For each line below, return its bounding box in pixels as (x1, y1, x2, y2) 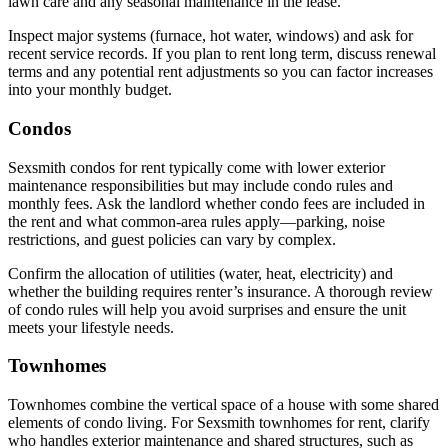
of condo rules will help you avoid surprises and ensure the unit (8, 300, 406, 318)
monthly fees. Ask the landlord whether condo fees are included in (8, 194, 425, 212)
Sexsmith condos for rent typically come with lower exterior (8, 158, 385, 176)
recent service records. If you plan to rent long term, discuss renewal (8, 45, 436, 63)
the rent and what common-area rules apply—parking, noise (8, 212, 385, 230)
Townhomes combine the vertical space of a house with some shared (8, 396, 439, 414)
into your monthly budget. (8, 81, 172, 99)
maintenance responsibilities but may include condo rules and (8, 176, 393, 194)
